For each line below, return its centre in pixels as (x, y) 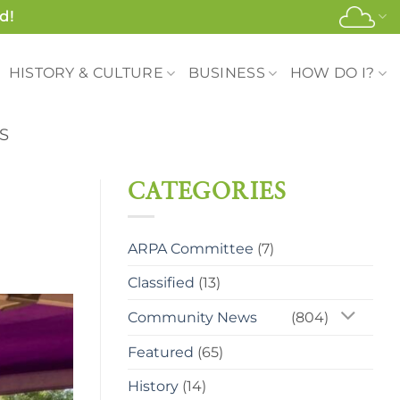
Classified (161, 282)
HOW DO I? (332, 73)
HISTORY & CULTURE (86, 73)
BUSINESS (227, 73)
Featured (161, 352)
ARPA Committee (191, 248)
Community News (192, 317)
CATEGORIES (208, 192)
